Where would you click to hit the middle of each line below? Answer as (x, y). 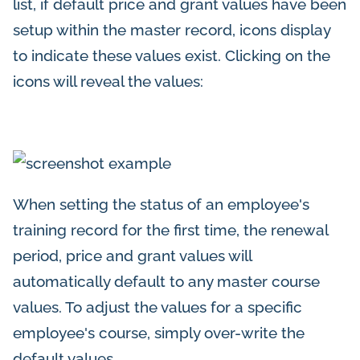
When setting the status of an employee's (161, 205)
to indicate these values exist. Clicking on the (172, 55)
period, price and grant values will (132, 256)
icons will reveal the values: (108, 81)
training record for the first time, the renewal (170, 230)
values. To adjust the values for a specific (157, 307)
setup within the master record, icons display (172, 29)
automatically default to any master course (166, 282)
